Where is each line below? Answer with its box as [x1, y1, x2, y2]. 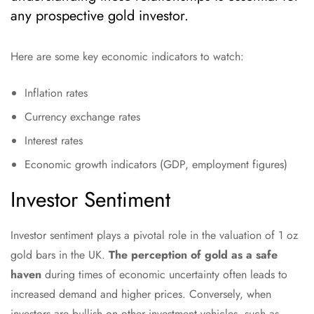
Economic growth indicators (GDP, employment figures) [25, 156, 287, 173]
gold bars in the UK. [11, 247, 109, 264]
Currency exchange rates [25, 109, 140, 125]
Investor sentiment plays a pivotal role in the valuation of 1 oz [11, 227, 298, 244]
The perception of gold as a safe [109, 247, 278, 264]
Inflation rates [25, 85, 88, 102]
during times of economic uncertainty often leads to [41, 266, 287, 283]
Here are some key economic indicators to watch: [11, 48, 244, 65]
